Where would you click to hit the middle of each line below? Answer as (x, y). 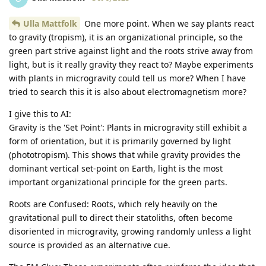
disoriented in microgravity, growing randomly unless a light (130, 231)
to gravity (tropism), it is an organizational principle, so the (126, 37)
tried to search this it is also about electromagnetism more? (128, 91)
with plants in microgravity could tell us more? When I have (127, 78)
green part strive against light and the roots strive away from (131, 50)
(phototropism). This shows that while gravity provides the (125, 154)
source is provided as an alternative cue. (90, 245)
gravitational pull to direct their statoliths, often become (121, 217)
